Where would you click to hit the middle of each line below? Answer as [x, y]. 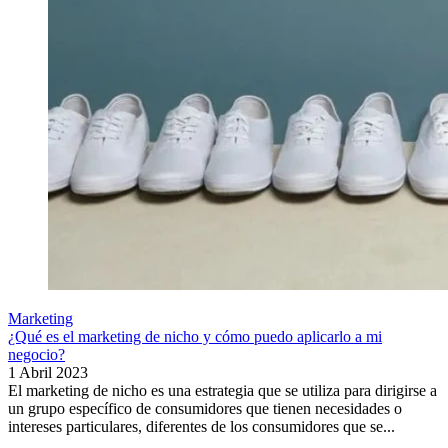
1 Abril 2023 [48, 373]
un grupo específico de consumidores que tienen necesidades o [205, 409]
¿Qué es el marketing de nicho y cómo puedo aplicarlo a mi [195, 337]
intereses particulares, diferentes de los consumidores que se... [201, 427]
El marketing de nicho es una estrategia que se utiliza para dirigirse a [222, 391]
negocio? [36, 355]
